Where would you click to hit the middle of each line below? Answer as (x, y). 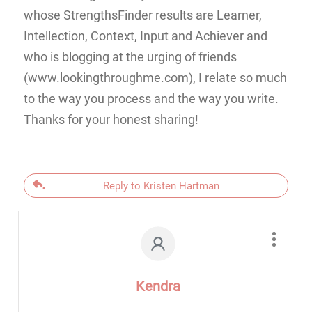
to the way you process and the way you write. (151, 99)
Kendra (158, 287)
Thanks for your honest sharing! (111, 120)
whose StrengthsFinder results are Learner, (143, 15)
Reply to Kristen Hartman (161, 186)
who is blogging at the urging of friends (130, 57)
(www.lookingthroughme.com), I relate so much (155, 78)
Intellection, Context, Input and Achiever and (146, 36)
